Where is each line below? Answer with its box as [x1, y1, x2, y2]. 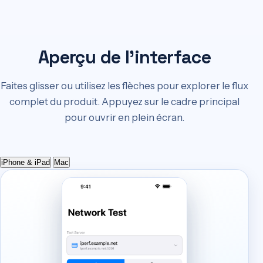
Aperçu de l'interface [38, 46, 211, 69]
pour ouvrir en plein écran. [65, 111, 184, 123]
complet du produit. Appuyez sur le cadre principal [9, 95, 240, 107]
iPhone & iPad [1, 157, 50, 167]
